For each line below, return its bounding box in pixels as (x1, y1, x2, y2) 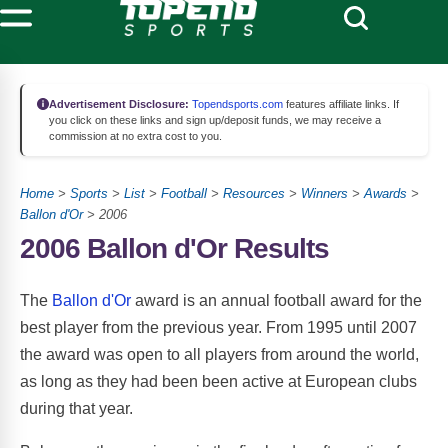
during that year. (20, 399, 133, 417)
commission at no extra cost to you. (49, 130, 222, 142)
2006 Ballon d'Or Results (20, 233, 329, 264)
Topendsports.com (189, 98, 283, 110)
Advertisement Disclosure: (49, 98, 189, 110)
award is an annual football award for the (131, 291, 422, 309)
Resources (223, 186, 285, 201)
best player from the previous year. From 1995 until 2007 (20, 318, 417, 336)
